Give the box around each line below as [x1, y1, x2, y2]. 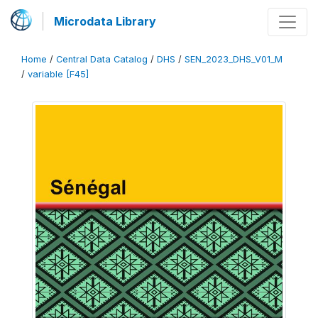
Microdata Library [54, 14, 156, 28]
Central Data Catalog [56, 54, 148, 65]
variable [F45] [28, 69, 89, 79]
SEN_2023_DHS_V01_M [185, 54, 283, 65]
